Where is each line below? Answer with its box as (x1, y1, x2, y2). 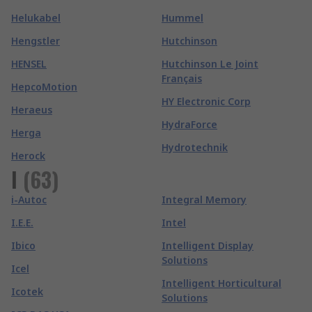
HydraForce (162, 118, 217, 131)
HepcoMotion (11, 80, 77, 93)
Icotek (11, 285, 43, 298)
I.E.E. (11, 216, 33, 229)
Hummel (162, 11, 203, 24)
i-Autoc (11, 193, 47, 206)
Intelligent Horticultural (162, 276, 281, 290)
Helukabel (11, 11, 61, 24)
